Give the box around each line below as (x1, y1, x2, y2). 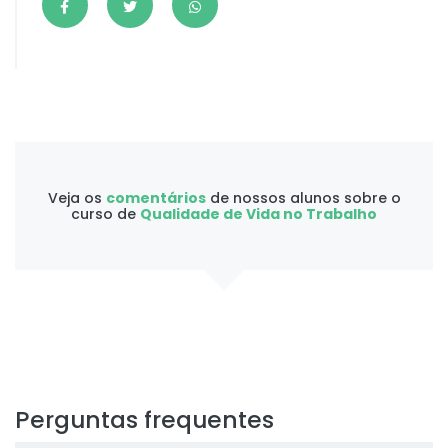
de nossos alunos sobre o (205, 187, 401, 208)
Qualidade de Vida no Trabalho (140, 203, 377, 224)
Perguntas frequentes (15, 402, 274, 436)
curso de (71, 203, 140, 224)
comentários (105, 187, 206, 208)
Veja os (47, 187, 106, 208)
